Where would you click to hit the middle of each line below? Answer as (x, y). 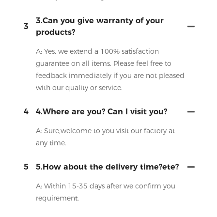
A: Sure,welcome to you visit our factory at (105, 131)
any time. (51, 143)
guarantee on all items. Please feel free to (103, 63)
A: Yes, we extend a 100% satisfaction (97, 51)
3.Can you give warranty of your (100, 20)
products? (55, 32)
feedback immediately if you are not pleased (110, 75)
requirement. (57, 198)
